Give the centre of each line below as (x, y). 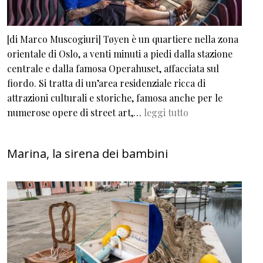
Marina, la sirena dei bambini (87, 153)
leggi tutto (166, 112)
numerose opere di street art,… (75, 112)
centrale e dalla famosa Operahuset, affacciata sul (113, 68)
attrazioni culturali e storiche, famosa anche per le (115, 97)
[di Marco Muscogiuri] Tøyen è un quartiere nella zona (123, 39)
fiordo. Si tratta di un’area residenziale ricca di (106, 83)
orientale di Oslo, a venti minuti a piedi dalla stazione (120, 53)
